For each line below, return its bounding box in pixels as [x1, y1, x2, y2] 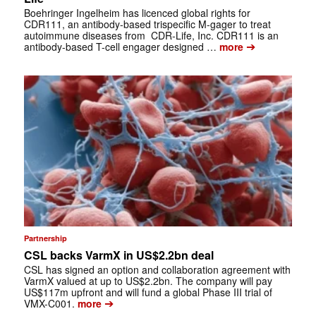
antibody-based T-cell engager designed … [23, 39, 217, 54]
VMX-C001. [23, 296, 75, 311]
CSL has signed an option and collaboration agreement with [23, 262, 291, 277]
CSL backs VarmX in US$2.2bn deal [23, 247, 214, 264]
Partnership [23, 233, 67, 244]
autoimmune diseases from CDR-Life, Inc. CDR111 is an [23, 28, 279, 42]
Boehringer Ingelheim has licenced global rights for [23, 5, 250, 20]
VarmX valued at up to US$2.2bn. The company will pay [23, 274, 272, 288]
